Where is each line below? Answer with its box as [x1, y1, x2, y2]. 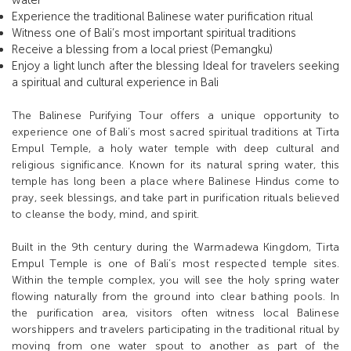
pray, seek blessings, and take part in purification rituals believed [12, 191, 339, 205]
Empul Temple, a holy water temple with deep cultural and [12, 142, 339, 156]
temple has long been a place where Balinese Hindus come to [12, 175, 339, 189]
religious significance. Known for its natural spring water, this [12, 158, 339, 172]
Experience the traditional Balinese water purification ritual [12, 9, 313, 24]
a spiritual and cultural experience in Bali [12, 75, 219, 90]
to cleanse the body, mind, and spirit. [12, 208, 200, 222]
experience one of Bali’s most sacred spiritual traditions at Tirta [12, 125, 339, 139]
